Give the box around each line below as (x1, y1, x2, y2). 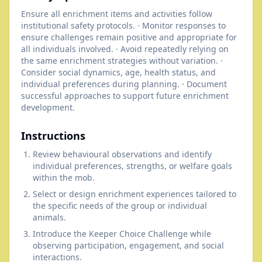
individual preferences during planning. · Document (21, 78, 227, 89)
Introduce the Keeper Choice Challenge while (33, 228, 211, 239)
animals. (33, 212, 66, 223)
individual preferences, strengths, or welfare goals (33, 160, 232, 171)
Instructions (21, 129, 85, 143)
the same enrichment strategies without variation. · (21, 55, 223, 66)
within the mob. (33, 172, 95, 183)
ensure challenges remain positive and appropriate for (21, 32, 237, 43)
